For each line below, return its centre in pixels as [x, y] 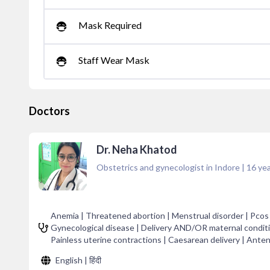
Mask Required [110, 25]
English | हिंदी [78, 260]
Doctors [49, 111]
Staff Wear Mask [114, 60]
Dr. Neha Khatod [137, 149]
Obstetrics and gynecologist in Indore [168, 167]
